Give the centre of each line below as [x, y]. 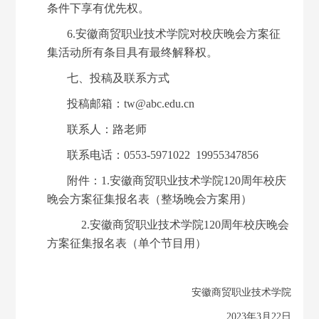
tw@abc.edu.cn [159, 103]
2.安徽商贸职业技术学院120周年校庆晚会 [185, 224]
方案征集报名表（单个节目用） [127, 243]
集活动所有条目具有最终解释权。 [133, 52]
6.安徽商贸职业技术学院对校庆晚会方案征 [174, 33]
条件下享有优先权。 [99, 8]
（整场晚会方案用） [201, 199]
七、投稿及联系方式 [119, 78]
